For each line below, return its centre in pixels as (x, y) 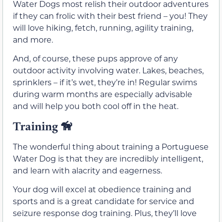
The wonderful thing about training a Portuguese (111, 146)
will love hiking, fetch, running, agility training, (103, 27)
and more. (33, 39)
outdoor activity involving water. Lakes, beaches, (108, 70)
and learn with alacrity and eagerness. (87, 170)
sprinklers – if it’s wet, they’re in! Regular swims (105, 82)
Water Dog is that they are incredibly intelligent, (108, 158)
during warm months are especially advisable (103, 94)
